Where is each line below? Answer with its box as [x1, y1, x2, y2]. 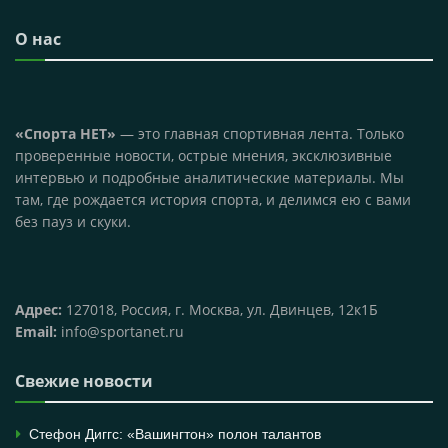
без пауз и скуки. [15, 211, 131, 231]
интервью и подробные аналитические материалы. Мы [15, 167, 404, 187]
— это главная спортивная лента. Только [116, 123, 404, 143]
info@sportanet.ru [57, 321, 184, 341]
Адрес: [15, 299, 62, 319]
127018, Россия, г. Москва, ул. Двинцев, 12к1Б [62, 299, 378, 319]
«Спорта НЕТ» [15, 123, 116, 143]
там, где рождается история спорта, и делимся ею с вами [15, 189, 411, 209]
